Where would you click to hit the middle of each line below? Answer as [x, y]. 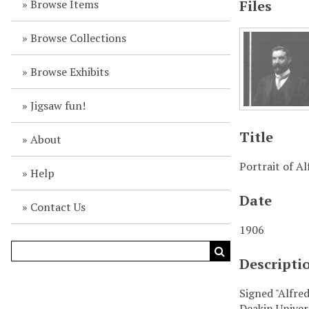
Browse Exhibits [69, 72]
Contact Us [58, 207]
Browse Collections [78, 38]
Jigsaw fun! [58, 106]
